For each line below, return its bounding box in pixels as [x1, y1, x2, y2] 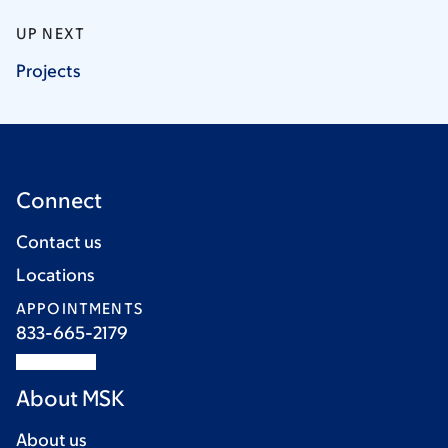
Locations [16, 265, 95, 285]
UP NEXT [16, 25, 86, 42]
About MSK [16, 386, 125, 411]
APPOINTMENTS [16, 300, 143, 317]
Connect [16, 188, 102, 213]
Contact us [16, 232, 102, 252]
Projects [16, 61, 81, 81]
